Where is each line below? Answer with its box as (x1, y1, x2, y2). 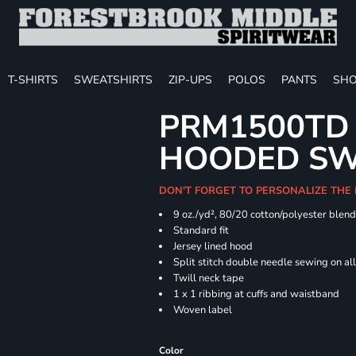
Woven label (173, 303, 233, 317)
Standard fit (173, 223, 230, 238)
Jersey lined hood (173, 239, 253, 253)
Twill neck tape (173, 271, 245, 285)
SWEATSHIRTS (74, 72, 153, 87)
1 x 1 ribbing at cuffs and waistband (173, 287, 340, 301)
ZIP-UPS (168, 72, 212, 87)
